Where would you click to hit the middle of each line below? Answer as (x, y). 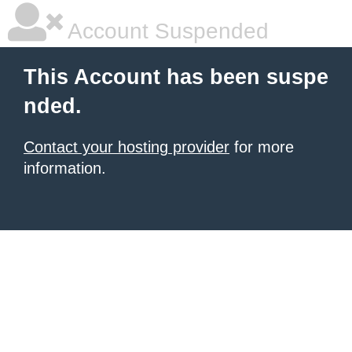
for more (262, 147)
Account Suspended (166, 31)
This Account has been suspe (176, 77)
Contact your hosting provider (126, 147)
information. (65, 168)
